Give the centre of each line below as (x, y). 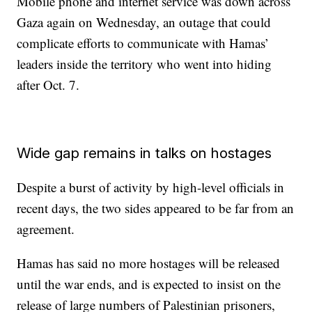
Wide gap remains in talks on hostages (145, 153)
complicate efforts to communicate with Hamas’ (143, 43)
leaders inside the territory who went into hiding (145, 64)
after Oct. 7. (48, 85)
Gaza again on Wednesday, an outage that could (144, 22)
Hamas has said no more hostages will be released (149, 263)
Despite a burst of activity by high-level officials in (151, 187)
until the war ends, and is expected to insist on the (149, 284)
